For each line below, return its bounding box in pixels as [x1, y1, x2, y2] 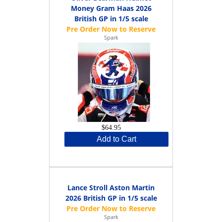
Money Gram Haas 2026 [70, 3, 152, 13]
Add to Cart [97, 134, 136, 143]
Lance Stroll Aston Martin [67, 182, 155, 192]
